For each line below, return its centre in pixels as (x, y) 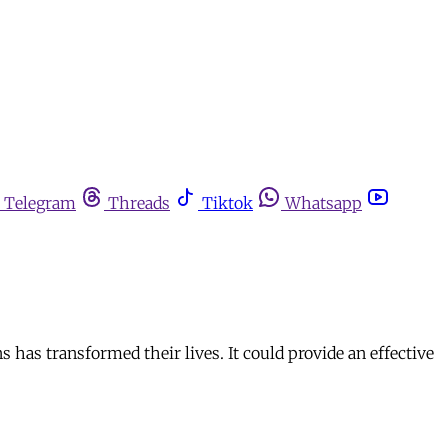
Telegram (40, 203)
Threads (139, 203)
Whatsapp (323, 203)
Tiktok (227, 203)
